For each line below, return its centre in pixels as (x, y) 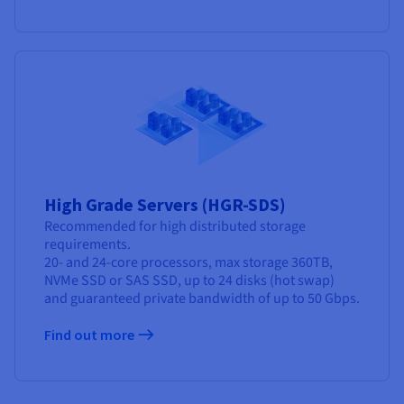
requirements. (87, 244)
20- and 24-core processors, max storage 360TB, (188, 262)
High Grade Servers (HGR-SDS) (165, 204)
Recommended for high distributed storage (175, 226)
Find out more (91, 334)
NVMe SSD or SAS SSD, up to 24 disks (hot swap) (189, 280)
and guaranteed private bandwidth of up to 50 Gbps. (202, 298)
